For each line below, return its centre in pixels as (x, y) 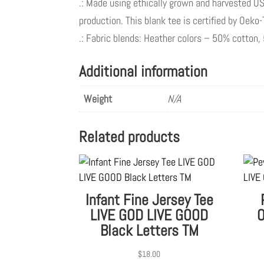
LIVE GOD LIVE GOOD (149, 216)
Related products (130, 137)
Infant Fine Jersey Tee (149, 200)
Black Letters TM (149, 231)
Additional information (143, 72)
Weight (98, 99)
